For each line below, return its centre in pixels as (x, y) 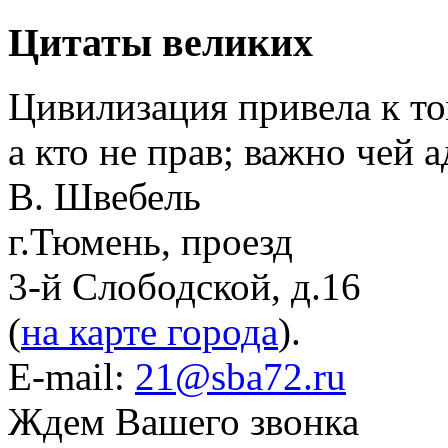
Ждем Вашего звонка (183, 422)
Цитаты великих (160, 42)
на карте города (149, 332)
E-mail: (71, 377)
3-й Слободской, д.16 (184, 287)
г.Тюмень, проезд (150, 242)
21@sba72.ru (240, 377)
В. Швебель (104, 197)
